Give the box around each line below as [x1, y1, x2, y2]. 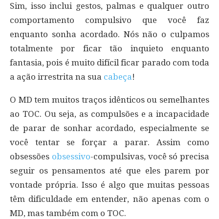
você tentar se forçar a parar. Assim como [10, 137, 209, 147]
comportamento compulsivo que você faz [10, 15, 209, 25]
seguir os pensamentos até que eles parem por [10, 165, 209, 175]
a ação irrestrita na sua [10, 71, 104, 82]
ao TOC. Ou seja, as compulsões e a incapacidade [10, 109, 209, 119]
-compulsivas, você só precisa [90, 151, 209, 161]
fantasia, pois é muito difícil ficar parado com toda [10, 57, 209, 67]
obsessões [10, 151, 52, 161]
